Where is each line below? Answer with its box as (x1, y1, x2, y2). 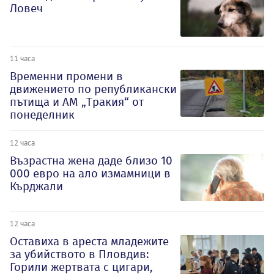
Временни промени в (10, 69, 123, 84)
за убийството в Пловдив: (10, 246, 149, 261)
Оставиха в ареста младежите (10, 234, 169, 248)
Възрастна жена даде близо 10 (10, 154, 172, 168)
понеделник (10, 108, 75, 122)
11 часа (10, 53, 35, 64)
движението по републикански (10, 82, 177, 97)
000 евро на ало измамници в (10, 166, 171, 181)
